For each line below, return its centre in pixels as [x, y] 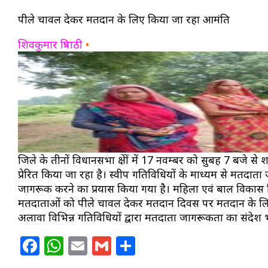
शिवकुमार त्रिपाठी [50, 45]
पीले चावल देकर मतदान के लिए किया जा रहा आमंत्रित [124, 19]
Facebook [84, 246]
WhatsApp [110, 246]
